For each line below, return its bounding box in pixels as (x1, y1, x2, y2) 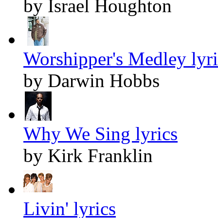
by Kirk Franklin (23, 145, 153, 166)
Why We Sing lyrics (23, 123, 178, 144)
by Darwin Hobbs (23, 70, 160, 91)
